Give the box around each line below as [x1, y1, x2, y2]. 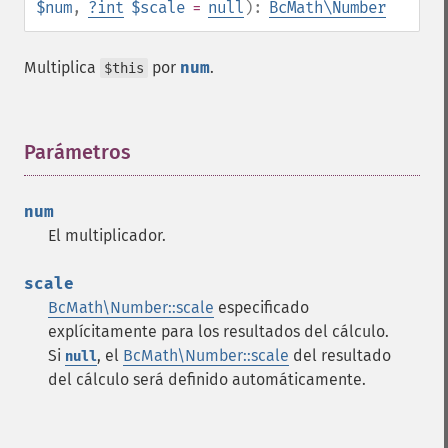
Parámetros [24, 140, 131, 164]
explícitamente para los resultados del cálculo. [48, 322, 389, 341]
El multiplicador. [48, 226, 166, 245]
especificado [214, 298, 309, 317]
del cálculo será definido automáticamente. [48, 370, 366, 389]
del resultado [289, 346, 391, 365]
